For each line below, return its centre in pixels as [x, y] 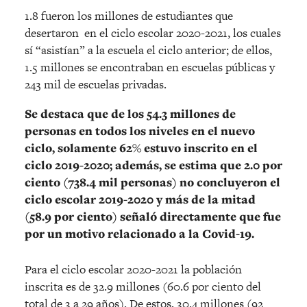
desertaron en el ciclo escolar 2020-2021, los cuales [153, 33]
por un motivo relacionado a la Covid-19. [139, 234]
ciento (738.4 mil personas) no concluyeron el [152, 183]
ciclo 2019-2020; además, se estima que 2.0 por [153, 165]
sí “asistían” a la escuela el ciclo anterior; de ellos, [148, 50]
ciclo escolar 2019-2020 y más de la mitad [140, 200]
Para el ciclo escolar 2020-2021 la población [133, 270]
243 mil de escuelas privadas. [96, 85]
